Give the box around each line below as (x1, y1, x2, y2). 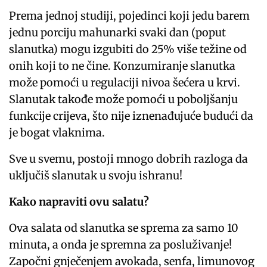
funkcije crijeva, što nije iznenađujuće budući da (9, 108, 254, 123)
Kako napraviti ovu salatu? (9, 194, 150, 209)
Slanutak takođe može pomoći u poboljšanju (9, 92, 238, 106)
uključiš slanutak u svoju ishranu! (9, 168, 183, 182)
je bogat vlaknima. (9, 125, 105, 139)
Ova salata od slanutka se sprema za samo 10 (9, 221, 239, 235)
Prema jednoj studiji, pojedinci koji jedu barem (9, 8, 250, 23)
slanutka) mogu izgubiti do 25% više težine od (9, 42, 247, 56)
